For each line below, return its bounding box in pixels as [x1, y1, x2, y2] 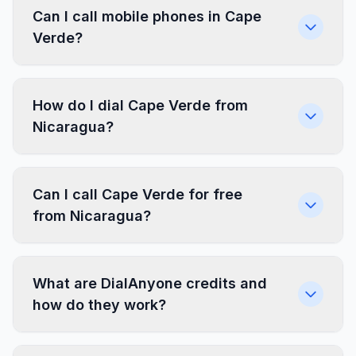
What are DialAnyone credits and [33, 275, 267, 292]
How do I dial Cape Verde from [33, 97, 248, 114]
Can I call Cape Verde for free [33, 186, 242, 203]
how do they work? [33, 296, 166, 313]
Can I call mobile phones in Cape [33, 8, 261, 25]
